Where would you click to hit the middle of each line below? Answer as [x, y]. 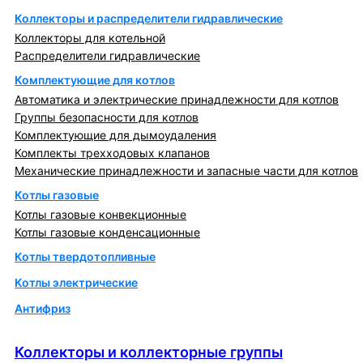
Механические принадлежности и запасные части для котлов [186, 171]
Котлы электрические [76, 283]
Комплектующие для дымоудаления [115, 135]
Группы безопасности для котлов [107, 117]
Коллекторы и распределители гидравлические [149, 19]
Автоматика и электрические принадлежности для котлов [177, 100]
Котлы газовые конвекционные [100, 215]
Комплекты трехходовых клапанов [112, 153]
